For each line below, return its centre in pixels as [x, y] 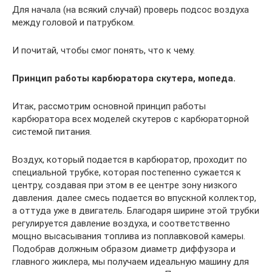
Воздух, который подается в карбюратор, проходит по [130, 159]
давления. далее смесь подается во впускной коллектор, [134, 198]
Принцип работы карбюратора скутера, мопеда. [124, 78]
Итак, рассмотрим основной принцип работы [109, 106]
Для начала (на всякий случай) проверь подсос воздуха [131, 9]
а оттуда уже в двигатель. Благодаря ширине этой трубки [136, 210]
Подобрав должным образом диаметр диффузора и [124, 249]
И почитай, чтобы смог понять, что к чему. [104, 50]
